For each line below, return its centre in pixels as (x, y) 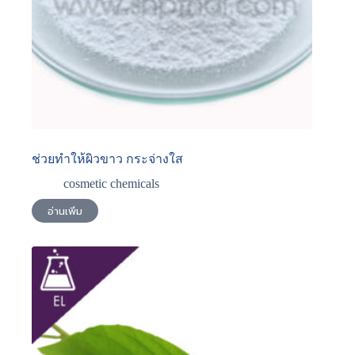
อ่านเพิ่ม (65, 211)
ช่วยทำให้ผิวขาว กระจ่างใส (107, 159)
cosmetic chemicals (111, 184)
